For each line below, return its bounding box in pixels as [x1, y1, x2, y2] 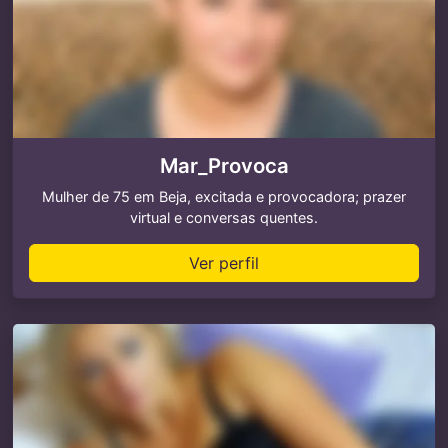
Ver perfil [189, 253, 259, 273]
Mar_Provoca [159, 153, 289, 178]
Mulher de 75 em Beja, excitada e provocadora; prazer [42, 188, 406, 205]
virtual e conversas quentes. [130, 209, 318, 226]
